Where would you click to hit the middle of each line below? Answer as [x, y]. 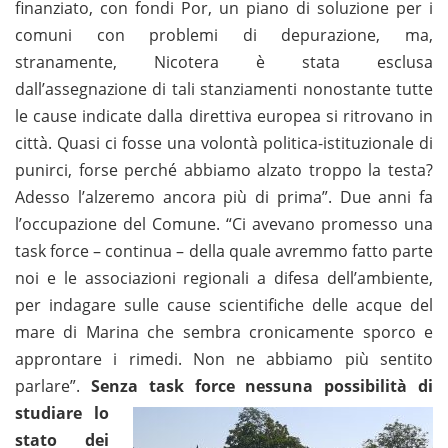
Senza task [137, 385]
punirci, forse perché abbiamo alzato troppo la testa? [224, 169]
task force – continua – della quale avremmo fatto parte [224, 250]
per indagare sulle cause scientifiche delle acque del [224, 304]
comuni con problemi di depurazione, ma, [224, 34]
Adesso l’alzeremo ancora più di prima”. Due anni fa [224, 196]
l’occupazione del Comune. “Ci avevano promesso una [224, 223]
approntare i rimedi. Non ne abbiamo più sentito [224, 358]
